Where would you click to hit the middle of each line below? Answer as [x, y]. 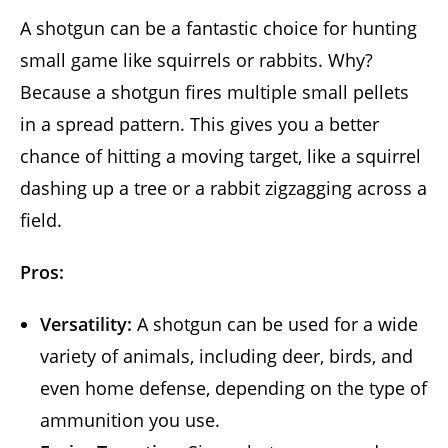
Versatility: [86, 323]
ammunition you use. [130, 419]
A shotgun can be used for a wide [275, 323]
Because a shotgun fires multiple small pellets [214, 91]
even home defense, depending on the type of [233, 387]
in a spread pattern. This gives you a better [199, 123]
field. [41, 219]
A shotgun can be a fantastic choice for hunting [218, 27]
